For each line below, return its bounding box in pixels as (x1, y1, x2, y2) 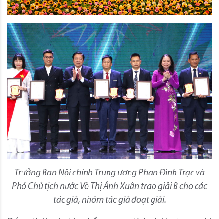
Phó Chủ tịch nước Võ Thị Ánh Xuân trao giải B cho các (12, 182, 207, 192)
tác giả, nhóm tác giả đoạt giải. (53, 196, 166, 206)
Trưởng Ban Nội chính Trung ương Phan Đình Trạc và (14, 169, 205, 178)
